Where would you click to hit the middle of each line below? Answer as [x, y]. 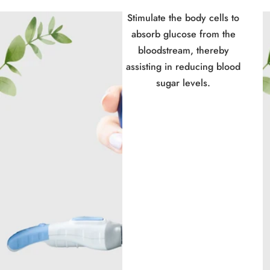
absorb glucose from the [183, 34]
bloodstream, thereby [183, 51]
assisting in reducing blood [184, 67]
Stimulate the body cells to [184, 18]
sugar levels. [184, 83]
